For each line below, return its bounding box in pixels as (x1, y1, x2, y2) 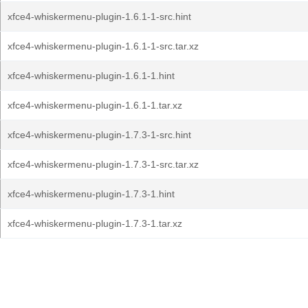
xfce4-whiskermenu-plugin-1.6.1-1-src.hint (8, 11, 191, 22)
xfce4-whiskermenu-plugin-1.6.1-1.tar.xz (8, 100, 182, 111)
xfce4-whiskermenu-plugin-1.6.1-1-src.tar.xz (8, 41, 199, 52)
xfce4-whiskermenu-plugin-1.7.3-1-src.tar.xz (8, 159, 199, 170)
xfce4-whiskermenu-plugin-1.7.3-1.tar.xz (8, 218, 182, 229)
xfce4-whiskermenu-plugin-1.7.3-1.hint (8, 188, 175, 199)
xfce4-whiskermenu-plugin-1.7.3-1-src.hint (8, 129, 191, 140)
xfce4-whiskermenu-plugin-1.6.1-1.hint (8, 70, 175, 81)
